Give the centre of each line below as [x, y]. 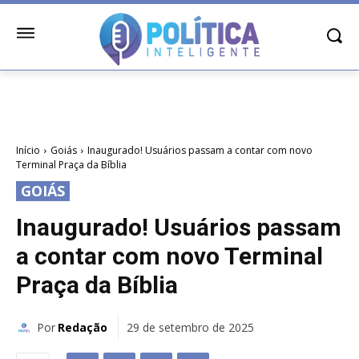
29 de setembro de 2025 [190, 328]
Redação [83, 327]
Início [28, 151]
